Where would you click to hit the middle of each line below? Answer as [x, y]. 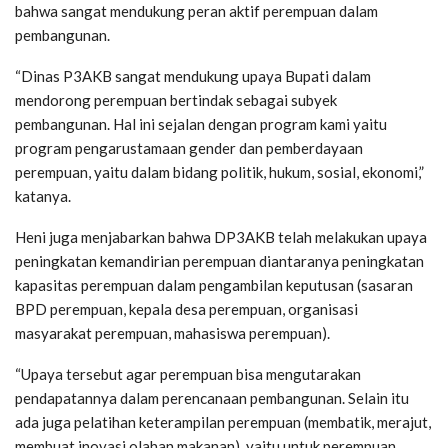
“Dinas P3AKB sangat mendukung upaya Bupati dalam [193, 76]
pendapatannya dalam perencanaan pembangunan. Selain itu [212, 398]
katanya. [43, 196]
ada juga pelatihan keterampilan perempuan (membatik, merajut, [223, 422]
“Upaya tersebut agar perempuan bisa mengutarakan [188, 374]
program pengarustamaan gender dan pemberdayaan [189, 148]
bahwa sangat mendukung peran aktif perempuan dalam [196, 11]
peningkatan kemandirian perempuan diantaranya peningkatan [219, 261]
